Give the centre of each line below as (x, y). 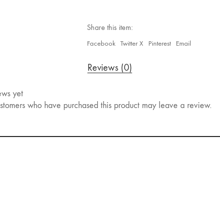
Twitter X (132, 43)
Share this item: (110, 27)
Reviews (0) (110, 67)
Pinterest (160, 43)
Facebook (101, 43)
